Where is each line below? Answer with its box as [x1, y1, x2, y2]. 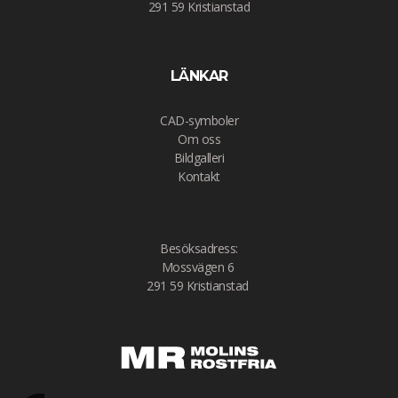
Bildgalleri [173, 148, 225, 166]
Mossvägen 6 [161, 258, 237, 275]
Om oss [178, 130, 220, 147]
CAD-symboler [160, 111, 238, 129]
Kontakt [178, 167, 220, 185]
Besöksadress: [160, 239, 238, 257]
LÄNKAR [170, 67, 228, 84]
